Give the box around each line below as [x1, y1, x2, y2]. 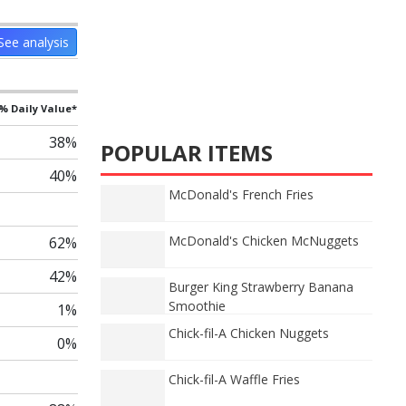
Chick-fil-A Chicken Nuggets [169, 324, 329, 342]
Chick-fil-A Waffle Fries [169, 371, 300, 388]
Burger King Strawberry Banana [169, 278, 353, 295]
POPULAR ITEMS [101, 138, 273, 168]
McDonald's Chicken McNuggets [169, 232, 359, 249]
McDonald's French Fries [169, 186, 314, 203]
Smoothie [169, 297, 226, 314]
